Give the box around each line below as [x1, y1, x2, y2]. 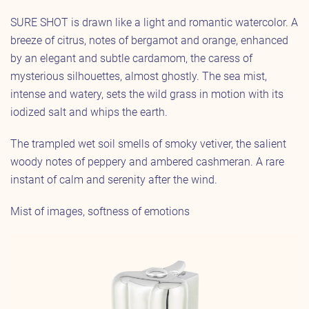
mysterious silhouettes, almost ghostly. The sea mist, [10, 70, 267, 83]
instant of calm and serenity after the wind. [10, 173, 217, 187]
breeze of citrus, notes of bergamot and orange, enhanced [10, 34, 288, 48]
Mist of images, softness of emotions [10, 205, 190, 219]
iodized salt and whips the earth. [10, 106, 168, 119]
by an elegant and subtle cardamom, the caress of [10, 52, 252, 66]
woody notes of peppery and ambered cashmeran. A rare [10, 155, 284, 169]
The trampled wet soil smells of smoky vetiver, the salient [10, 137, 286, 151]
